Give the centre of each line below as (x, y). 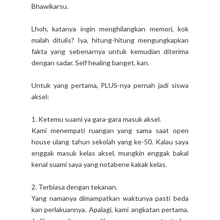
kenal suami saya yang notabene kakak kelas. (99, 164)
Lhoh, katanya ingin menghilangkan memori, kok (110, 28)
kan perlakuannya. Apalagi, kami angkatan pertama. (110, 209)
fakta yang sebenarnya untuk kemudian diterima (110, 51)
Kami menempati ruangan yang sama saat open (110, 130)
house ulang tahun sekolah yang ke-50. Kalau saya (110, 141)
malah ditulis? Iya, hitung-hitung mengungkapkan (110, 40)
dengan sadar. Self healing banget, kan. (90, 62)
